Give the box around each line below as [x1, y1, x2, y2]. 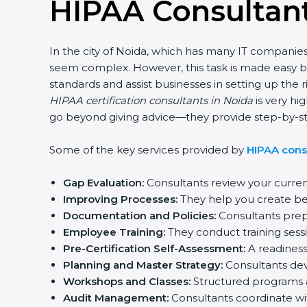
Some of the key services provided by [44, 143, 242, 156]
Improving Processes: [58, 193, 173, 206]
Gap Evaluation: [58, 176, 139, 189]
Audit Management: [58, 291, 164, 304]
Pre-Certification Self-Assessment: [58, 242, 241, 255]
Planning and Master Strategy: [58, 258, 218, 271]
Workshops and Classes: [58, 275, 186, 288]
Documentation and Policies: [58, 209, 211, 222]
